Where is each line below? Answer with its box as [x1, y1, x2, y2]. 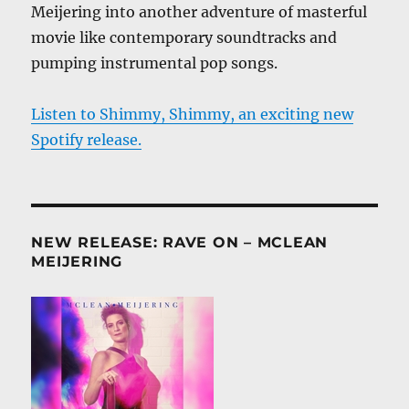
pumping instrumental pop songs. [31, 53, 278, 72]
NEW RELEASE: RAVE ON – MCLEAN [31, 233, 329, 251]
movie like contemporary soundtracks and [31, 27, 338, 47]
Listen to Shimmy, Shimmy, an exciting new [31, 104, 354, 123]
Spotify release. [31, 130, 142, 149]
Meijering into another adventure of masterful [31, 2, 368, 21]
